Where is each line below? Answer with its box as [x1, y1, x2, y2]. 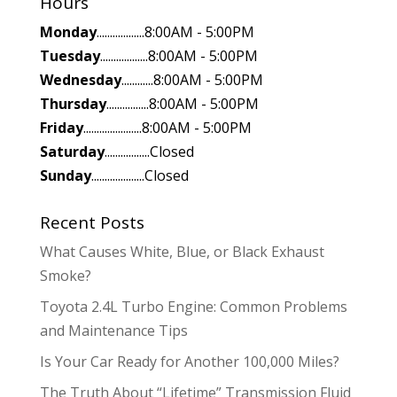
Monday [39, 21, 97, 42]
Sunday [39, 165, 91, 185]
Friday [39, 117, 83, 137]
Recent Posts [39, 210, 144, 234]
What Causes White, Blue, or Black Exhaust [39, 241, 324, 261]
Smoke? [39, 265, 91, 285]
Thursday [39, 93, 106, 113]
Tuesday [39, 45, 100, 66]
